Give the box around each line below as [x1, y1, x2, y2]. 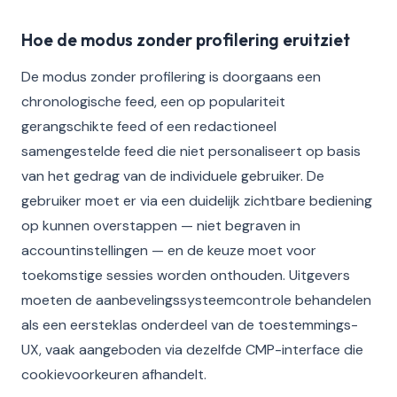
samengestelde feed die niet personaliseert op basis [21, 142, 361, 160]
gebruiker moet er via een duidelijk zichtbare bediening [21, 191, 372, 210]
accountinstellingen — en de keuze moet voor [21, 241, 316, 260]
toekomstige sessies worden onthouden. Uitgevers [21, 266, 350, 284]
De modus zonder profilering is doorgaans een [21, 67, 321, 86]
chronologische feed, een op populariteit [21, 92, 285, 111]
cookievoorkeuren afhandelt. [21, 365, 206, 384]
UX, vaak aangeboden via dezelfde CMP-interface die [21, 340, 363, 359]
